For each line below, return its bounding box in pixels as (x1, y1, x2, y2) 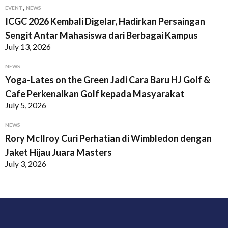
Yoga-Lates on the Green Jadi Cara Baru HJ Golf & (5, 74, 210, 86)
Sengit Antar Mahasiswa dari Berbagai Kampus (5, 30, 198, 41)
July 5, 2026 (5, 100, 46, 110)
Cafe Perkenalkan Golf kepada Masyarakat (5, 88, 184, 100)
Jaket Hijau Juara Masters (5, 147, 112, 158)
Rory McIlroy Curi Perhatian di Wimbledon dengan (5, 133, 212, 145)
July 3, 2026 (5, 159, 46, 169)
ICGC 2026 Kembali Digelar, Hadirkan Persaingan (5, 16, 205, 27)
